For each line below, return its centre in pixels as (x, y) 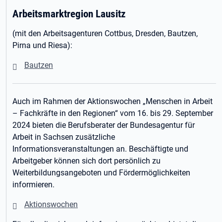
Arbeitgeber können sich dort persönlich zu (86, 161)
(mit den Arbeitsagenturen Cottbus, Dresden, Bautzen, (105, 33)
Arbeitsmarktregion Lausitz (69, 14)
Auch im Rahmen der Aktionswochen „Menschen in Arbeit (112, 101)
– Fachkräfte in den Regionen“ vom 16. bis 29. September (113, 113)
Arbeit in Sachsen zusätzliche (64, 137)
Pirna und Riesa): (42, 45)
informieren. (33, 185)
